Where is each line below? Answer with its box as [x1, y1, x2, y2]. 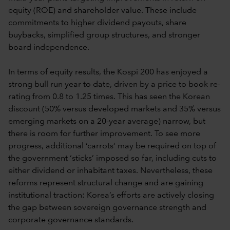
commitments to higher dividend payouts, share [8, 18, 186, 27]
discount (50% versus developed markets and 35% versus [8, 105, 221, 113]
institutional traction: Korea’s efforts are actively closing [8, 191, 214, 200]
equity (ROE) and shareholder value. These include [8, 6, 197, 15]
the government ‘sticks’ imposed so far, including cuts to [8, 154, 217, 163]
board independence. [8, 43, 89, 52]
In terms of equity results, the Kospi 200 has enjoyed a [8, 68, 208, 76]
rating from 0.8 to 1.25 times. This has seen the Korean [8, 92, 210, 101]
